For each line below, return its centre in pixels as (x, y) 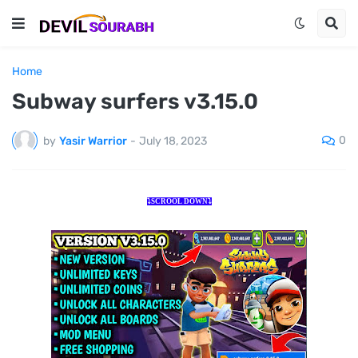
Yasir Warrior (93, 141)
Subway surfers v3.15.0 (135, 101)
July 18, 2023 (173, 141)
